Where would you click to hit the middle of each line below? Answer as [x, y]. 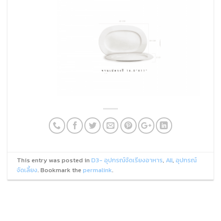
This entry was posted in [54, 160]
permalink [98, 170]
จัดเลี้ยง [27, 170]
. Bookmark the [60, 170]
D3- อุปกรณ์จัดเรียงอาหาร [127, 160]
